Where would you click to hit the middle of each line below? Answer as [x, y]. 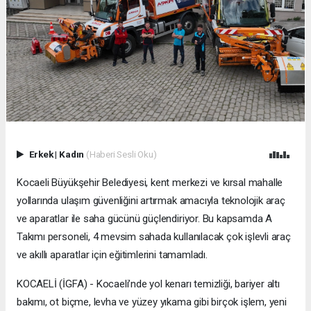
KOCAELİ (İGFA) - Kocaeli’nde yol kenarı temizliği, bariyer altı [148, 284]
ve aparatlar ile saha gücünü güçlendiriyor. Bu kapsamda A [145, 219]
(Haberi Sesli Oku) [121, 154]
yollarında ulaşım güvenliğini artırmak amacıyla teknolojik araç [151, 201]
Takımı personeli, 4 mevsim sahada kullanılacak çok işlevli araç [154, 237]
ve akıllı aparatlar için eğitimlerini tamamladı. [112, 255]
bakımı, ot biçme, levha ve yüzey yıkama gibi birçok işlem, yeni [152, 302]
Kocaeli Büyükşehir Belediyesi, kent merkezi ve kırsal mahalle [150, 183]
